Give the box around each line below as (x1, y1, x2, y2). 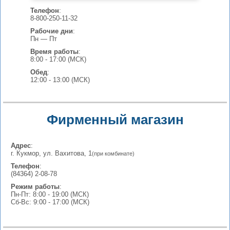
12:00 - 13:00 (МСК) (30, 76, 90, 84)
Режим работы (11, 183, 60, 190)
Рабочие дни (30, 27, 73, 35)
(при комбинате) (92, 150, 135, 157)
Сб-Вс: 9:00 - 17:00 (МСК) (11, 198, 89, 206)
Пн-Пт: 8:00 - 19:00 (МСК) (11, 190, 89, 198)
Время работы (30, 48, 79, 55)
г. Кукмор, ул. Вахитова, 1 (11, 149, 92, 157)
